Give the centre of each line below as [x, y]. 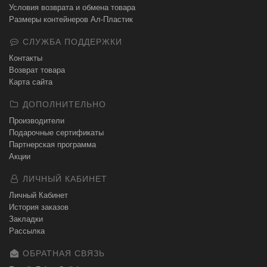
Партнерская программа [52, 145]
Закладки [26, 219]
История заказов [39, 207]
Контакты [26, 58]
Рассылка [27, 231]
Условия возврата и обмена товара [72, 7]
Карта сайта [31, 82]
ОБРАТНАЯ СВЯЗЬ [62, 253]
